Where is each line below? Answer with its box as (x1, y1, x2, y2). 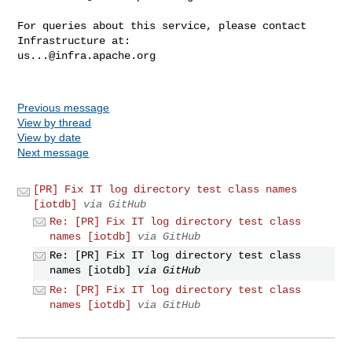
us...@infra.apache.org (17, 49, 156, 62)
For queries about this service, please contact (17, 19, 307, 32)
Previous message (17, 101, 110, 114)
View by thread (17, 115, 92, 129)
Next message (17, 145, 90, 159)
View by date (17, 130, 82, 144)
